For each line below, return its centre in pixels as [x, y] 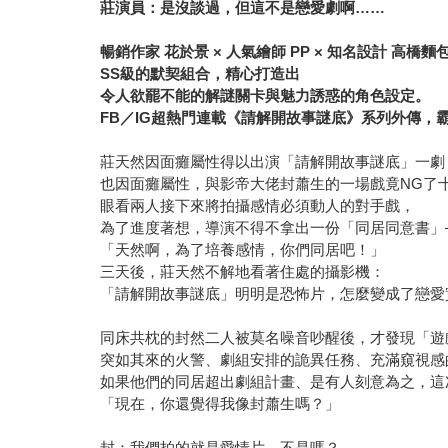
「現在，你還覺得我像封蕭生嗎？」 [220, 404]
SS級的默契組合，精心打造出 [200, 74]
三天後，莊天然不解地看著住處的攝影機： [243, 272]
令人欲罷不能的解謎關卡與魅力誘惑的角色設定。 [265, 96]
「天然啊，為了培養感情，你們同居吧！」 [243, 250]
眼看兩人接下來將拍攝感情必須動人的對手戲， [258, 206]
